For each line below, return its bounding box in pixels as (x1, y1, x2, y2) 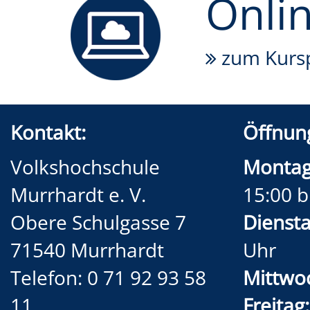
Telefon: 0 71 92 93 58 (10, 264, 206, 291)
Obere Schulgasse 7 (10, 208, 186, 235)
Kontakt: (10, 118, 86, 145)
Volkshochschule (10, 153, 160, 180)
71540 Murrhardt (10, 236, 164, 263)
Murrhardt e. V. (10, 181, 146, 208)
